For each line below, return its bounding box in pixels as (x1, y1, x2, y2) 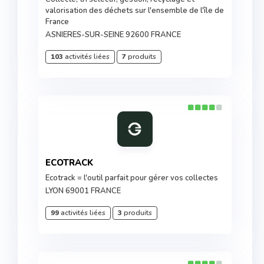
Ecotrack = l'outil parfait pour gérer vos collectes (45, 173, 218, 183)
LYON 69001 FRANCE (45, 186, 121, 196)
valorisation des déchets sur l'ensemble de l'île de (45, 5, 224, 16)
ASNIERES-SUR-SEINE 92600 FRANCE (45, 29, 181, 40)
